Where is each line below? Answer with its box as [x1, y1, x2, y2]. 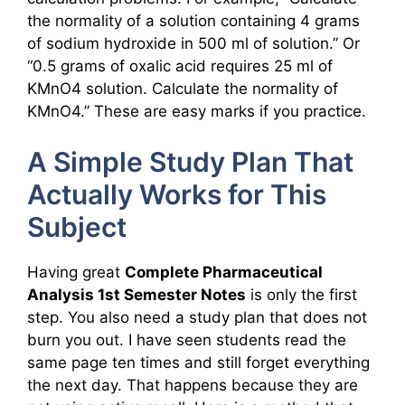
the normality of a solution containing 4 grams [27, 11, 360, 30]
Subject [27, 211, 127, 244]
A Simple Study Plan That [27, 146, 353, 179]
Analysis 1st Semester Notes [27, 286, 246, 305]
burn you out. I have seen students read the [27, 331, 346, 350]
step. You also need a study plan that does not [27, 308, 367, 327]
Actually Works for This [27, 178, 326, 212]
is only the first [246, 286, 357, 305]
